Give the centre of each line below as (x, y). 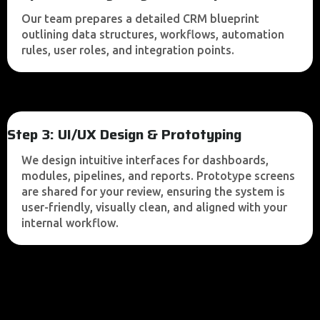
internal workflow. (70, 223)
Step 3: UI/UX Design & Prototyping (124, 134)
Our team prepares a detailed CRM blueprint (140, 19)
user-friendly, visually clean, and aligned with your (154, 207)
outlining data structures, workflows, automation (153, 34)
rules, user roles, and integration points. (128, 50)
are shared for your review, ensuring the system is (153, 191)
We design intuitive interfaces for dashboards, (145, 160)
